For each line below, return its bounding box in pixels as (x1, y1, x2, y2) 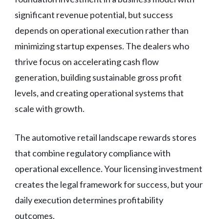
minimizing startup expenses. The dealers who (15, 40, 189, 51)
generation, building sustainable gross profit (15, 71, 182, 83)
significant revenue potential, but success (15, 9, 173, 20)
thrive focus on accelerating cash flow (15, 56, 159, 67)
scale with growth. (15, 103, 85, 114)
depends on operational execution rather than (15, 24, 189, 36)
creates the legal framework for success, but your (15, 178, 203, 190)
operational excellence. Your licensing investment (15, 163, 202, 174)
